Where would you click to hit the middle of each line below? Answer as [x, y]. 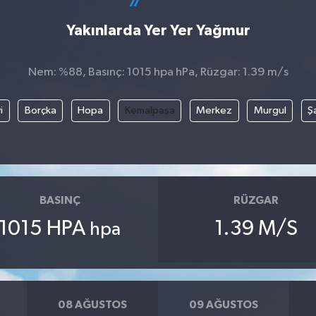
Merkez [214, 110]
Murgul [270, 110]
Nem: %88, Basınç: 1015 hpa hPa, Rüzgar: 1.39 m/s [158, 73]
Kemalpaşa [150, 110]
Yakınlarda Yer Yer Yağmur [158, 31]
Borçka [40, 110]
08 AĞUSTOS [93, 305]
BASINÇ [60, 201]
